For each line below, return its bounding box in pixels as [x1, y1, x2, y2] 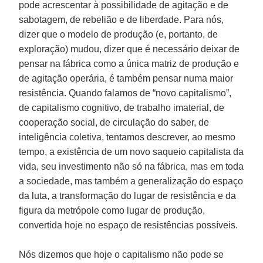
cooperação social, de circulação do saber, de [19, 117, 210, 127]
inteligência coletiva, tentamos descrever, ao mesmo [19, 131, 236, 142]
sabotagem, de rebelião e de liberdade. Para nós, [19, 14, 224, 25]
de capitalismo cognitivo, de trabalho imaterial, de [19, 102, 225, 113]
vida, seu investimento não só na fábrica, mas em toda [19, 161, 244, 171]
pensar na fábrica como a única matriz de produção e [19, 58, 240, 69]
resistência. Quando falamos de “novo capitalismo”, [19, 87, 232, 98]
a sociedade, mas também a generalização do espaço [19, 176, 244, 186]
